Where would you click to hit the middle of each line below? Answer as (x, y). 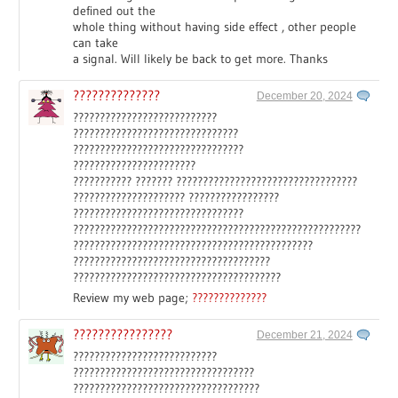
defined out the (115, 10)
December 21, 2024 (304, 334)
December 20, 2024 (304, 96)
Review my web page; (133, 297)
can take (96, 42)
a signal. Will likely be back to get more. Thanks (201, 58)
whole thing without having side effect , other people (215, 26)
